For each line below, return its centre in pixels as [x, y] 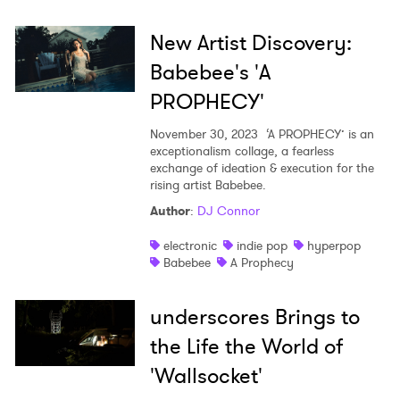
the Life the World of [246, 347]
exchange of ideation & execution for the [262, 168]
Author [170, 211]
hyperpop [333, 246]
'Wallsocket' [206, 376]
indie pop [262, 246]
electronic [190, 246]
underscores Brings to [254, 317]
